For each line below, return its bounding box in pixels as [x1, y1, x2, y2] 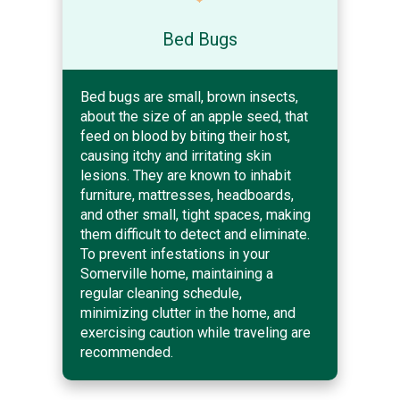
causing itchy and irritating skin [80, 146, 271, 164]
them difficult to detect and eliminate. [80, 225, 310, 243]
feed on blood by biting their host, [80, 127, 290, 145]
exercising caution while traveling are [80, 323, 311, 341]
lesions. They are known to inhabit [80, 166, 291, 184]
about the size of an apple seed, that [80, 107, 308, 125]
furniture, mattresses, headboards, [80, 186, 294, 204]
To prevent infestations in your [80, 245, 270, 262]
